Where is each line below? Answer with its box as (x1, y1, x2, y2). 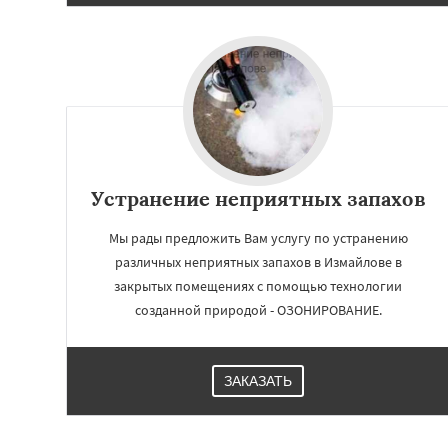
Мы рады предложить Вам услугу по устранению (108, 229, 408, 247)
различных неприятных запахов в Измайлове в (114, 253, 402, 271)
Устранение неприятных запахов (90, 186, 426, 211)
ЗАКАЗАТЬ (224, 373, 292, 389)
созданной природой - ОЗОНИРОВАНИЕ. (134, 301, 382, 319)
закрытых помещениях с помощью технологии (114, 277, 402, 295)
